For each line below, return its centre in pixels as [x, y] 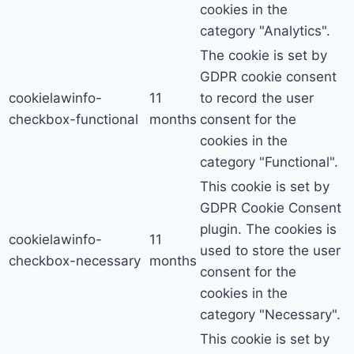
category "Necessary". [270, 315]
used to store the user [270, 251]
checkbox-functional [73, 120]
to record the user [257, 98]
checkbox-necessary [75, 261]
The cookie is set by [264, 56]
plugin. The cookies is [268, 230]
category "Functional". [269, 162]
